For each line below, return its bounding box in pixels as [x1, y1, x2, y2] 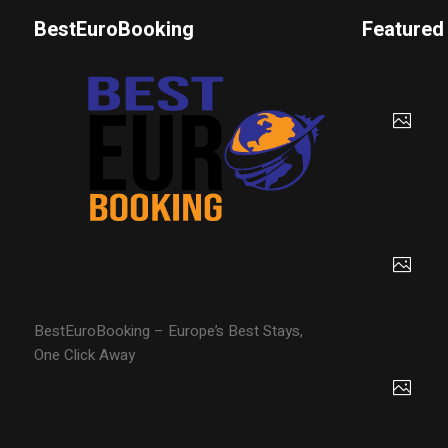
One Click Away [33, 343, 135, 366]
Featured [362, 15, 445, 45]
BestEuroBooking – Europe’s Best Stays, [33, 319, 303, 342]
